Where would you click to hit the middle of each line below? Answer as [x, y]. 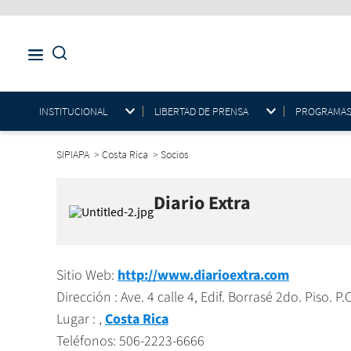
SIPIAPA [74, 155]
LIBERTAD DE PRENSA [201, 111]
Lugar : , [81, 320]
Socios [176, 155]
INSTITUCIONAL [73, 111]
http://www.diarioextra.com [203, 276]
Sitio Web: [87, 276]
